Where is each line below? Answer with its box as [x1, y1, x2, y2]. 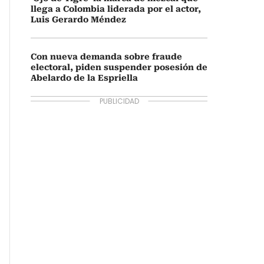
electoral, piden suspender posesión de [31, 62, 207, 72]
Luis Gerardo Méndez [31, 15, 126, 24]
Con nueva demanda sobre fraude [31, 52, 182, 61]
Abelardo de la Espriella [31, 73, 138, 82]
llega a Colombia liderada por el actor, [31, 4, 201, 14]
